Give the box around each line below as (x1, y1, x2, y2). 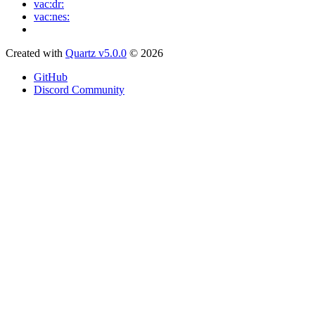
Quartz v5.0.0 (65, 46, 127, 59)
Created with (6, 46, 65, 59)
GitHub (34, 70, 67, 83)
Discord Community (34, 83, 124, 96)
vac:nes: (34, 10, 70, 22)
